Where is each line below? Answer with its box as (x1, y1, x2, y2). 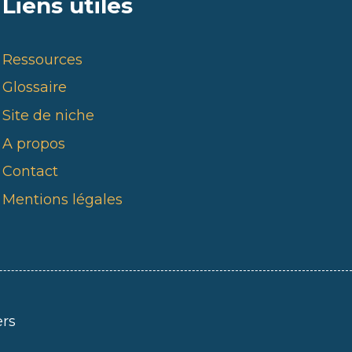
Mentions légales (2, 190, 123, 208)
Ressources (2, 50, 82, 68)
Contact (2, 163, 58, 181)
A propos (2, 134, 65, 152)
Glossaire (2, 79, 67, 97)
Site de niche (2, 106, 94, 124)
